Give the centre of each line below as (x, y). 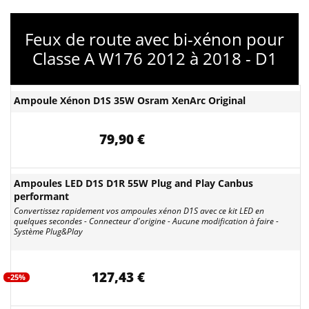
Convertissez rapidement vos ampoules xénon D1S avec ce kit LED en (139, 211)
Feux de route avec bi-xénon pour (154, 39)
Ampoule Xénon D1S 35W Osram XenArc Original (130, 100)
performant (41, 196)
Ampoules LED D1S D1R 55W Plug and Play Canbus (133, 183)
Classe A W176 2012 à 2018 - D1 (154, 58)
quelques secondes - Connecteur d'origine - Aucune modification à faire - (146, 221)
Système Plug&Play (48, 231)
